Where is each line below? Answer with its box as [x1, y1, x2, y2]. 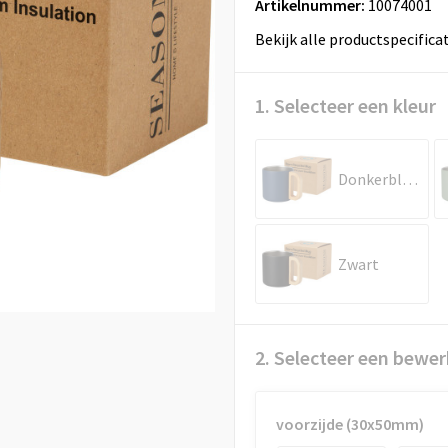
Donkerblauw [401, 169, 418, 189]
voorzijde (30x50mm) [275, 414, 424, 434]
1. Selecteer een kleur [254, 93, 436, 118]
